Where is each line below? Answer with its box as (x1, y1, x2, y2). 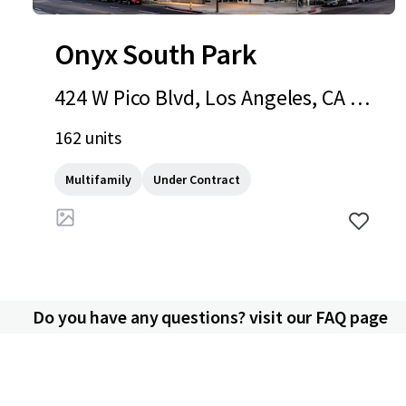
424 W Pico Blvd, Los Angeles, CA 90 (54, 82, 372, 111)
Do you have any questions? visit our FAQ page (33, 304, 388, 328)
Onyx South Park (54, 35, 257, 72)
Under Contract (153, 170, 240, 188)
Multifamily (65, 170, 131, 188)
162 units (54, 125, 122, 149)
